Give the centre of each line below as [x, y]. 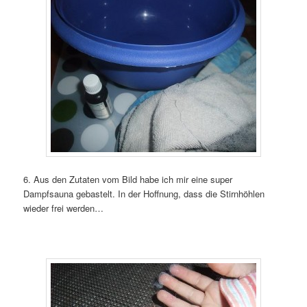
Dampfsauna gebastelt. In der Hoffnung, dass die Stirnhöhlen [144, 193]
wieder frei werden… [64, 208]
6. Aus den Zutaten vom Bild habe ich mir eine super [128, 179]
